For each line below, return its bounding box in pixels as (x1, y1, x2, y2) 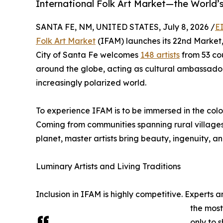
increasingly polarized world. (36, 78, 146, 88)
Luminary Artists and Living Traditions (36, 161, 181, 172)
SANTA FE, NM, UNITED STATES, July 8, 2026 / (36, 22, 215, 32)
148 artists (140, 50, 180, 60)
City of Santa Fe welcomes (36, 50, 140, 60)
